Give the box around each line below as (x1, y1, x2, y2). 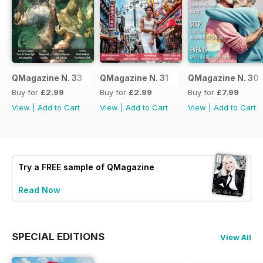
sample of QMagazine (61, 162, 154, 173)
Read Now (18, 185, 60, 195)
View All (220, 232, 251, 242)
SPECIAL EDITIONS (12, 231, 104, 243)
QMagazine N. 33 (12, 73, 82, 83)
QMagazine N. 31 (100, 73, 168, 83)
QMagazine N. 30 (188, 73, 259, 83)
